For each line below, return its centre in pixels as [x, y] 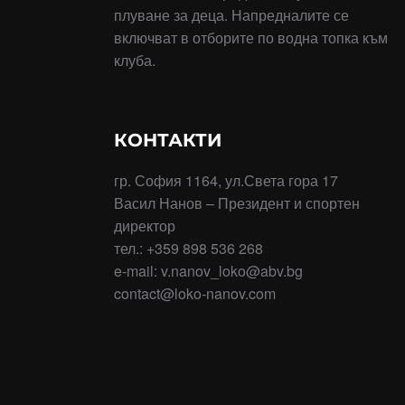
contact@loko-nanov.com [195, 293]
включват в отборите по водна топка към [251, 37]
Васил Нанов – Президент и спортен [237, 202]
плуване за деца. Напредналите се [231, 14]
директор [145, 225]
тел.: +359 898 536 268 [188, 248]
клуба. [135, 60]
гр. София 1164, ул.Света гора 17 [226, 180]
